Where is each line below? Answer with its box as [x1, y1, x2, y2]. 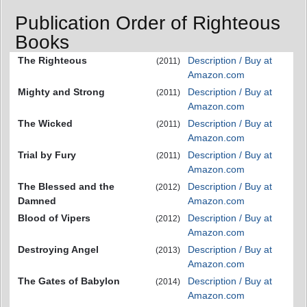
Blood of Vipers [18, 212, 90, 223]
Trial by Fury [18, 149, 76, 160]
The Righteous [18, 54, 87, 66]
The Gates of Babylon [18, 275, 120, 286]
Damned [18, 195, 56, 206]
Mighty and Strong [18, 86, 105, 97]
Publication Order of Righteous [15, 12, 280, 34]
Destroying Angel [18, 243, 99, 255]
